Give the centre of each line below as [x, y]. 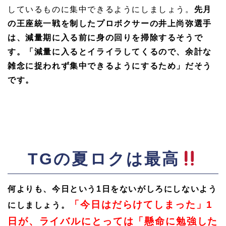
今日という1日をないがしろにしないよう [135, 189]
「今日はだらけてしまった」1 [142, 205]
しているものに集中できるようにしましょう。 [101, 10]
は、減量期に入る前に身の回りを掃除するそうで [105, 38]
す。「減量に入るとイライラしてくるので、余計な [110, 52]
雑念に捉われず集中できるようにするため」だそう [110, 66]
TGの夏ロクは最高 [104, 159]
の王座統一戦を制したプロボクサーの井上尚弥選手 [110, 24]
